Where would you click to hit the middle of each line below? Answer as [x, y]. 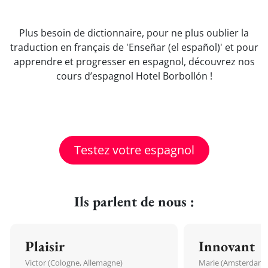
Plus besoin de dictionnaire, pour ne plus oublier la [134, 33]
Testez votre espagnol [134, 150]
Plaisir [45, 246]
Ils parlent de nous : [134, 201]
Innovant [227, 246]
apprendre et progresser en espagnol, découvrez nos [134, 62]
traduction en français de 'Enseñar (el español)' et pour [134, 47]
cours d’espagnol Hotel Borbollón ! [134, 76]
